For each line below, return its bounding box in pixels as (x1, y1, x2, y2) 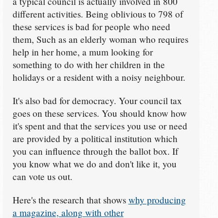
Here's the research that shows (12, 194, 128, 206)
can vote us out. (12, 170, 73, 183)
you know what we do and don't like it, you (12, 158, 177, 170)
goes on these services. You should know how (12, 107, 187, 120)
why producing (128, 194, 186, 206)
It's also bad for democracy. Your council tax (12, 94, 182, 107)
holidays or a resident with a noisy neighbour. (12, 71, 185, 83)
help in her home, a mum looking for (12, 45, 153, 58)
